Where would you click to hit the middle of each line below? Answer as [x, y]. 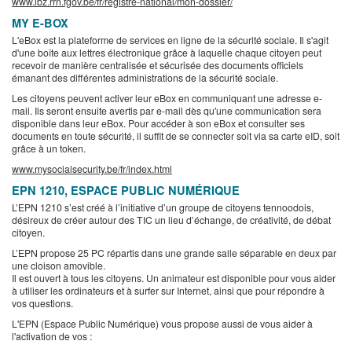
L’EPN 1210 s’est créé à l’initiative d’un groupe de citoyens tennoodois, [163, 207]
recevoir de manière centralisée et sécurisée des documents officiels [158, 65]
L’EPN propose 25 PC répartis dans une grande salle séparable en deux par [174, 253]
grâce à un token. [49, 148]
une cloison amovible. [59, 266]
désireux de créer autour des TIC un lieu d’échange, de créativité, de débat [171, 220]
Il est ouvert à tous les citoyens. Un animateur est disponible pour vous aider [174, 278]
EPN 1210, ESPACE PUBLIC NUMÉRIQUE [126, 191]
